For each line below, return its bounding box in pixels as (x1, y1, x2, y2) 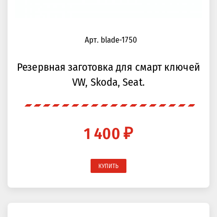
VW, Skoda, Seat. (72, 76, 145, 89)
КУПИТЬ (98, 162, 119, 170)
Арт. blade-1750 (85, 35, 137, 45)
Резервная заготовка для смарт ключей (17, 61, 200, 74)
